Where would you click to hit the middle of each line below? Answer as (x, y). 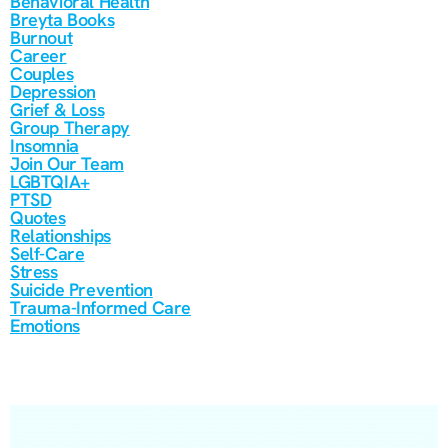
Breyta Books (62, 19)
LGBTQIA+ (50, 181)
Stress (34, 271)
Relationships (60, 235)
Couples (42, 73)
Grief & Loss (57, 109)
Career (38, 55)
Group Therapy (70, 127)
